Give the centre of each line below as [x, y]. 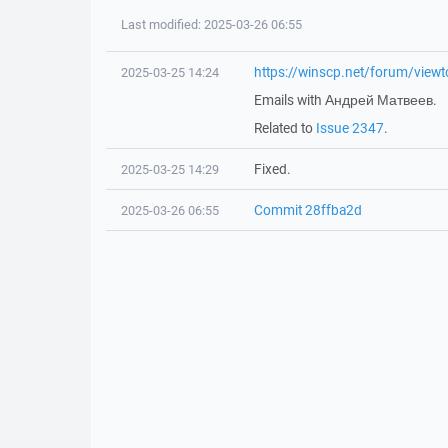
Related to [284, 128]
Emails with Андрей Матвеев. [345, 100]
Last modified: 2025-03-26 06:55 [211, 24]
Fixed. [272, 169]
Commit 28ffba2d [307, 210]
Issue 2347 [349, 128]
